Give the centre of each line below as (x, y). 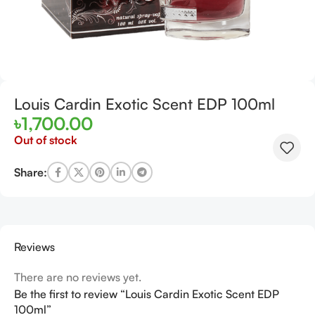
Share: (31, 172)
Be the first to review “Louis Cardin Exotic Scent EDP (147, 294)
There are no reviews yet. (78, 277)
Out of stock (46, 140)
